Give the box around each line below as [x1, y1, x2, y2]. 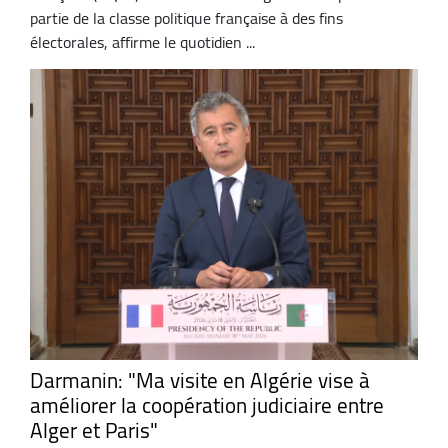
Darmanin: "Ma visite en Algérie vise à [30, 360, 370, 400]
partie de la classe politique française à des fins [30, 2, 343, 33]
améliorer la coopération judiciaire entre [30, 385, 384, 425]
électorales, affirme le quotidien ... [30, 26, 255, 57]
